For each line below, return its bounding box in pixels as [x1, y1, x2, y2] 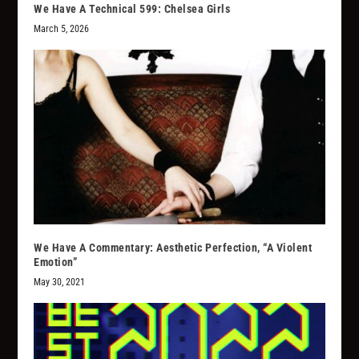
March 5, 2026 [34, 23, 90, 35]
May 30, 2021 [34, 276, 86, 288]
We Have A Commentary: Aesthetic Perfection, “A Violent [34, 241, 313, 255]
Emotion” [34, 256, 78, 269]
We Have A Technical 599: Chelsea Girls [34, 2, 231, 16]
